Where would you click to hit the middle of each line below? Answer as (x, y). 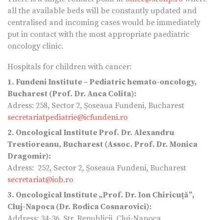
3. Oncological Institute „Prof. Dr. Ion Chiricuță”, (101, 195)
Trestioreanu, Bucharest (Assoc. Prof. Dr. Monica (102, 144)
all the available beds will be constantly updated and (102, 11)
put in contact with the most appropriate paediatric (98, 34)
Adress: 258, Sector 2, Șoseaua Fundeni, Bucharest (96, 105)
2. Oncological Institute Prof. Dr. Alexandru (91, 132)
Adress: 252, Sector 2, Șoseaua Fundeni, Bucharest (97, 168)
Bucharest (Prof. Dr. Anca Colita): (73, 94)
